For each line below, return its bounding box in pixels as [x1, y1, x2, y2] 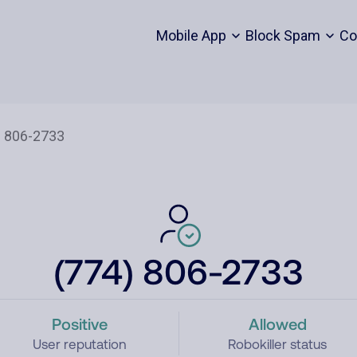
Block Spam [245, 27, 320, 44]
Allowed [248, 314, 307, 333]
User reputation [32, 336, 127, 352]
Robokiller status [228, 336, 328, 352]
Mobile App [155, 27, 226, 44]
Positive [51, 314, 108, 333]
